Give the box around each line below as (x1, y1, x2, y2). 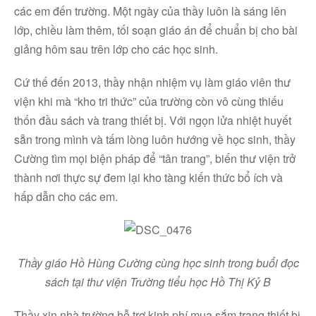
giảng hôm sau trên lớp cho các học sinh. (14, 41, 218, 57)
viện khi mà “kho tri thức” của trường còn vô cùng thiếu (14, 93, 284, 109)
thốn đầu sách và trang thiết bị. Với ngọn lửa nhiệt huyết (14, 112, 291, 128)
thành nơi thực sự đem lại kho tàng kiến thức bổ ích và (14, 169, 283, 186)
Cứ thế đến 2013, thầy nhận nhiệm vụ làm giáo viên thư (14, 74, 291, 90)
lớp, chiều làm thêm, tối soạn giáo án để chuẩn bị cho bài (14, 22, 298, 38)
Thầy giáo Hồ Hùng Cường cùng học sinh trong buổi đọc (17, 255, 299, 271)
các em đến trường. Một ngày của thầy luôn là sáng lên (14, 3, 286, 19)
